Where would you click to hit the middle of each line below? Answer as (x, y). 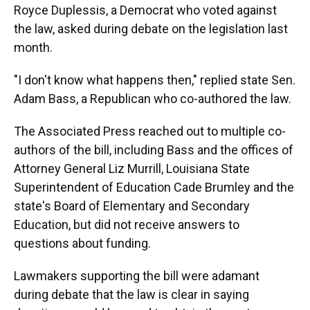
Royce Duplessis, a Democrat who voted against (145, 10)
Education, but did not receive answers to (127, 225)
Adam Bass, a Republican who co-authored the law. (153, 99)
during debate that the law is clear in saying (131, 294)
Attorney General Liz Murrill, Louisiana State (132, 168)
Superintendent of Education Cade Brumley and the (154, 187)
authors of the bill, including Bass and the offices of (154, 150)
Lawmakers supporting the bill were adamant (137, 276)
